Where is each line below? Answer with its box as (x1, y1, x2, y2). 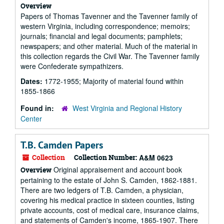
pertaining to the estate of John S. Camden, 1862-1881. (20, 175, 197, 185)
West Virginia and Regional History (72, 103, 182, 113)
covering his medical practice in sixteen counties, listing (20, 195, 194, 205)
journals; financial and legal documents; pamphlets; (20, 31, 182, 41)
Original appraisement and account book (51, 164, 182, 174)
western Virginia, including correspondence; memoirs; (20, 21, 190, 31)
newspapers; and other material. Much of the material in (20, 41, 197, 51)
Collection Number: (74, 152, 137, 162)
